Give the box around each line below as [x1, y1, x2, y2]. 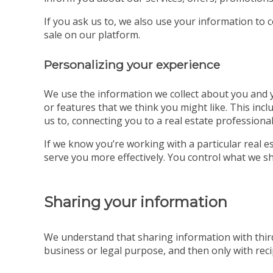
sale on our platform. [44, 28, 140, 42]
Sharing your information [44, 193, 227, 211]
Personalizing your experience [44, 57, 220, 72]
